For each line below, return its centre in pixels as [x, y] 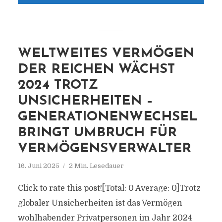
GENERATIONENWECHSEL [108, 117]
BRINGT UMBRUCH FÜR [97, 133]
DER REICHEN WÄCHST [96, 70]
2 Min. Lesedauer [96, 166]
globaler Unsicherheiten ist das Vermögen [100, 203]
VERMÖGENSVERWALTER [104, 149]
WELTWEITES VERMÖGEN [106, 54]
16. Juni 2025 [38, 166]
